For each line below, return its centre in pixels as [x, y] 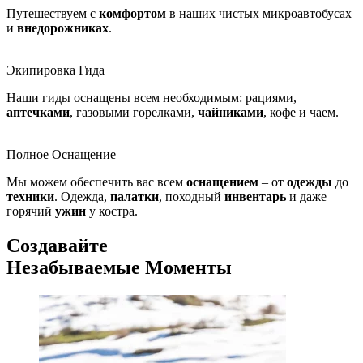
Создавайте [57, 245]
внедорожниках [63, 28]
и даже [306, 196]
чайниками [231, 112]
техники [30, 196]
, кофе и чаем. [301, 112]
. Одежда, [82, 196]
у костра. [112, 211]
